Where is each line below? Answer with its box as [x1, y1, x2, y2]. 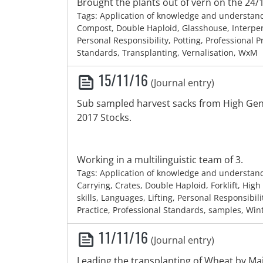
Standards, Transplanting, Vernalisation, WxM [77, 47, 258, 58]
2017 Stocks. [77, 111, 131, 124]
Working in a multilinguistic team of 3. [77, 153, 243, 166]
